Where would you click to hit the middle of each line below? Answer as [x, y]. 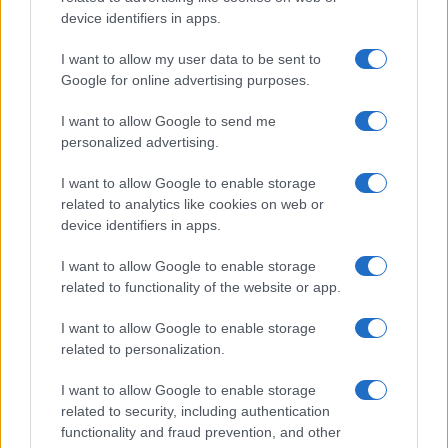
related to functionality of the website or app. [201, 287]
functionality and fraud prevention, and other [201, 432]
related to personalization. [143, 349]
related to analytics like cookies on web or [192, 204]
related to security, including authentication [195, 411]
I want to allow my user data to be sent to [191, 59]
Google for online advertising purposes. [185, 80]
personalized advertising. [140, 142]
